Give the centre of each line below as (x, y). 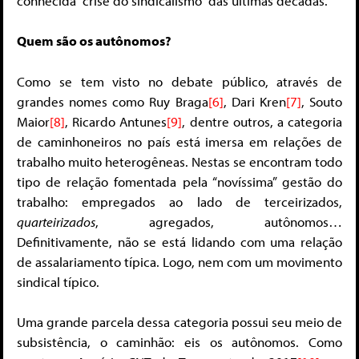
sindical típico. (58, 281)
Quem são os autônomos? (94, 41)
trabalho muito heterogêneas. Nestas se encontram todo (179, 161)
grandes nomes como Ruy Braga (113, 101)
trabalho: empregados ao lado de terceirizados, (179, 201)
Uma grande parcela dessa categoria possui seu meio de (179, 322)
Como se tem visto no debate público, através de (179, 81)
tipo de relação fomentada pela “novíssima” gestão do (179, 181)
